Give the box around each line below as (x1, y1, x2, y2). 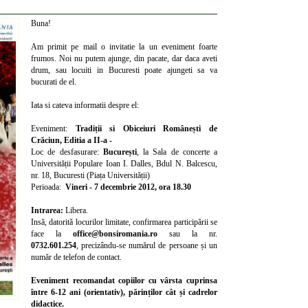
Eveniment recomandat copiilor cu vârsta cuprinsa (31, 276, 217, 285)
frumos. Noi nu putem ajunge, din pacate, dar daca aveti (31, 54, 217, 63)
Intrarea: (31, 206, 63, 215)
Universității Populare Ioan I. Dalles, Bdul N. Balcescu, (31, 159, 217, 168)
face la (31, 229, 73, 239)
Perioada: (31, 182, 65, 192)
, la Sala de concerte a (136, 147, 217, 157)
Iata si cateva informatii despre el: (31, 100, 139, 110)
